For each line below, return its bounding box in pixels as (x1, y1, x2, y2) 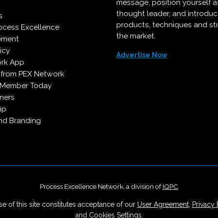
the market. (116, 32, 156, 40)
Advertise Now (116, 51, 167, 59)
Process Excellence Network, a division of (40, 182, 163, 190)
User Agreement (137, 200, 189, 208)
